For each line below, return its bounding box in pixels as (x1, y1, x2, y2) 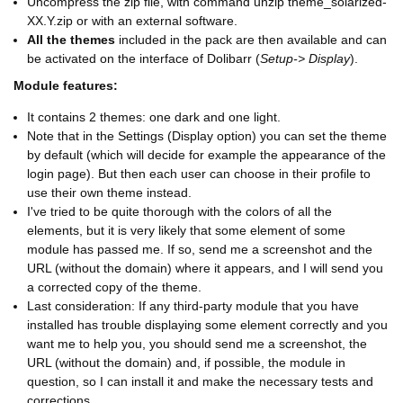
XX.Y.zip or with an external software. (27, 13, 237, 29)
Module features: (13, 78, 118, 94)
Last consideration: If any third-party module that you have (27, 299, 359, 314)
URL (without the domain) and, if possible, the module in (27, 355, 345, 371)
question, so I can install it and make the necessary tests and (27, 374, 373, 390)
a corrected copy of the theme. (27, 280, 201, 295)
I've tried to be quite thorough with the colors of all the (27, 204, 332, 219)
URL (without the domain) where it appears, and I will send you (27, 261, 383, 276)
